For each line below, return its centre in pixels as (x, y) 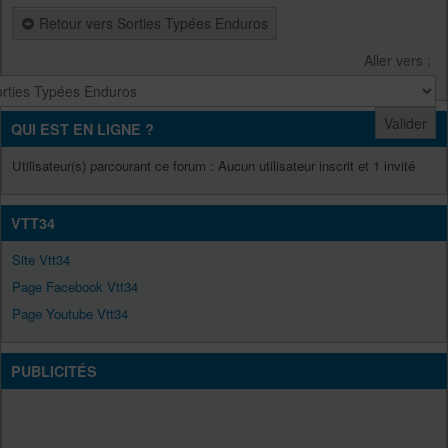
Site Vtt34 (41, 259)
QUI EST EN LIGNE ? (82, 128)
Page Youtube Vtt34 (70, 313)
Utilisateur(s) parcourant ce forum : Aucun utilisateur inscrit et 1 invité (213, 165)
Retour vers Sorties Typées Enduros (151, 23)
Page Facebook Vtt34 (75, 286)
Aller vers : (397, 59)
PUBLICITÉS (54, 370)
